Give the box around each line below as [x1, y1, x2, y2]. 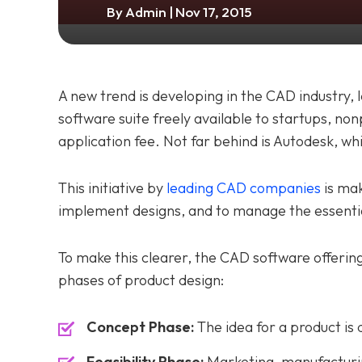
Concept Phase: [86, 318, 194, 336]
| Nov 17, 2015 [169, 3, 252, 20]
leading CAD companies [166, 179, 321, 197]
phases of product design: [58, 271, 224, 289]
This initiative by [58, 179, 166, 197]
